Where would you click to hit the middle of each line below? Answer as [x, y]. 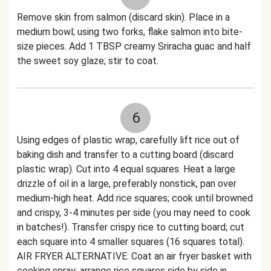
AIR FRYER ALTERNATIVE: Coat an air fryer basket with [134, 256]
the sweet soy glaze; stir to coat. [88, 61]
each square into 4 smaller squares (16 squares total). [131, 242]
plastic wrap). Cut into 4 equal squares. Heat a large [126, 169]
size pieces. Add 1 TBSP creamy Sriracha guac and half [134, 46]
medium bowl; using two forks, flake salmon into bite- [130, 32]
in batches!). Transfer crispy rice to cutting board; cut [131, 227]
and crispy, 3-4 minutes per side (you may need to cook [134, 213]
